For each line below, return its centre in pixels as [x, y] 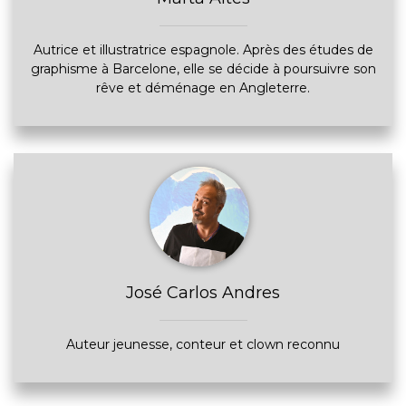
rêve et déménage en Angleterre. [203, 88]
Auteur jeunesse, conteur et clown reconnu [203, 344]
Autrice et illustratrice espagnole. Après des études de [203, 50]
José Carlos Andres [203, 293]
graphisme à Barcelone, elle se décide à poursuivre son [203, 69]
